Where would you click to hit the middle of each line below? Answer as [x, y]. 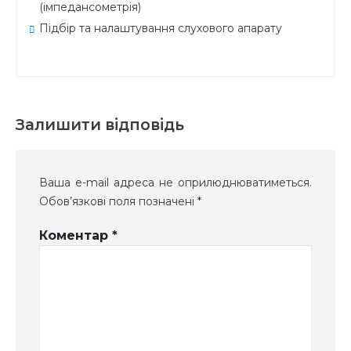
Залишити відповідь [100, 124]
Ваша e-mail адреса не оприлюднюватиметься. [175, 182]
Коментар [76, 235]
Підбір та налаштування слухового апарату [161, 28]
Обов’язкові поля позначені [118, 201]
